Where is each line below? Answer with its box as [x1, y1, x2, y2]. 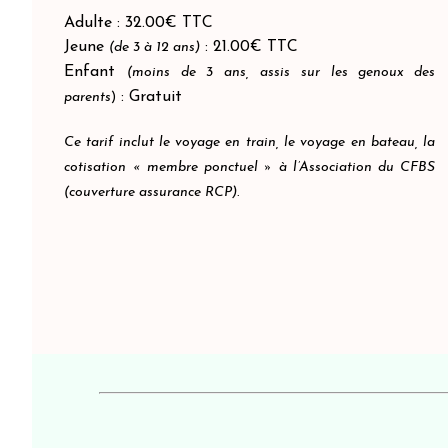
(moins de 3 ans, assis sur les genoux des [126, 65, 436, 80]
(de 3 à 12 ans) [109, 40, 200, 55]
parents [64, 90, 111, 105]
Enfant [64, 64, 127, 80]
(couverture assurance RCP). [64, 185, 239, 200]
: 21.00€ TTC [200, 39, 298, 55]
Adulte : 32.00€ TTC [64, 15, 213, 31]
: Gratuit [116, 89, 182, 105]
